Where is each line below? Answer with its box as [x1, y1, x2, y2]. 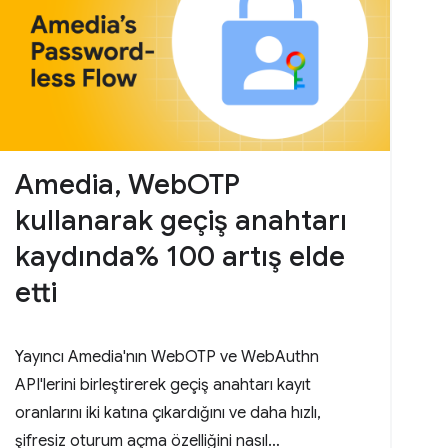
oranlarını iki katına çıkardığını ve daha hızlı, [15, 402, 322, 423]
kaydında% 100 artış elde [15, 238, 346, 274]
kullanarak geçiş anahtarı [15, 202, 348, 238]
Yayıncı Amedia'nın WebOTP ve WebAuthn [15, 346, 320, 367]
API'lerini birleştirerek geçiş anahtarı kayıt [15, 374, 312, 395]
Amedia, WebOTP [15, 166, 241, 202]
